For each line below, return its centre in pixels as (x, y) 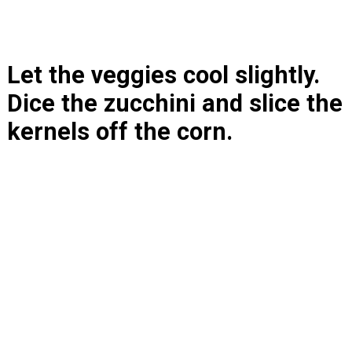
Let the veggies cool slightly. (163, 75)
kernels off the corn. (119, 131)
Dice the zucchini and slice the (174, 103)
